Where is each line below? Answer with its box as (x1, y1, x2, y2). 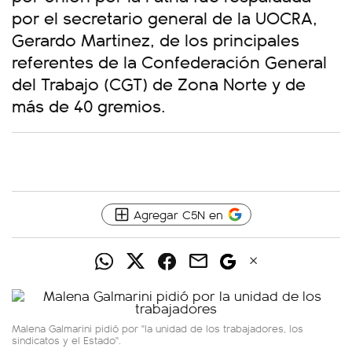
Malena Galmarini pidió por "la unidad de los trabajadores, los (12, 321, 303, 335)
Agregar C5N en (133, 206, 223, 222)
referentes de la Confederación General (12, 49, 327, 73)
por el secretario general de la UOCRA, (12, 5, 317, 29)
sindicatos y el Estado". (12, 332, 121, 347)
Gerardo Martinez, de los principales (12, 27, 299, 51)
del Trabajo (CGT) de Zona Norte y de (12, 71, 306, 95)
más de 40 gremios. (12, 93, 170, 117)
